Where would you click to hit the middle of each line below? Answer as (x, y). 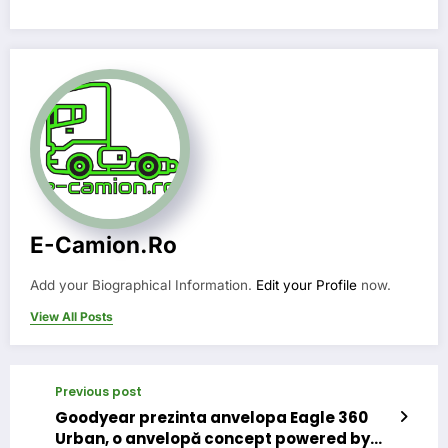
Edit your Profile (306, 285)
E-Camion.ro (103, 245)
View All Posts (71, 317)
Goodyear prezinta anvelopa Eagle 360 (211, 418)
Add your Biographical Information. (143, 285)
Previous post (98, 392)
